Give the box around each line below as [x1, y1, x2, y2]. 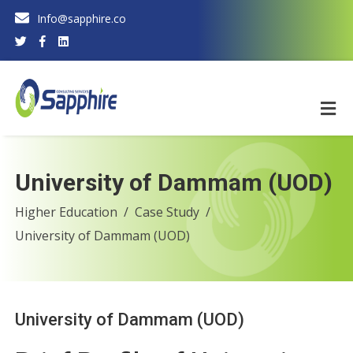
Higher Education [15, 203, 117, 221]
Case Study [135, 203, 199, 221]
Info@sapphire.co [37, 11, 126, 26]
